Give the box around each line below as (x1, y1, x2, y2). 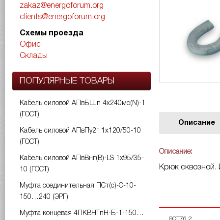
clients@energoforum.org (20, 14, 105, 21)
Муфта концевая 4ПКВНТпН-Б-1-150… (20, 210, 144, 217)
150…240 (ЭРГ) (20, 194, 68, 200)
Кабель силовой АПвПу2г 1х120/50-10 (20, 128, 141, 134)
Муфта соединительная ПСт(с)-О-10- (20, 183, 136, 189)
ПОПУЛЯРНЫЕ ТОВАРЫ (20, 77, 114, 85)
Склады (20, 53, 48, 59)
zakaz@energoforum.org (20, 2, 104, 9)
